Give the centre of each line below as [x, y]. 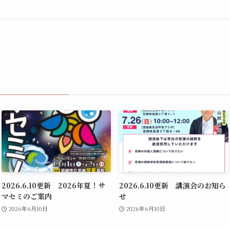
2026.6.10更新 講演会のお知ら [172, 185]
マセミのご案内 [27, 196]
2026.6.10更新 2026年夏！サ [53, 185]
